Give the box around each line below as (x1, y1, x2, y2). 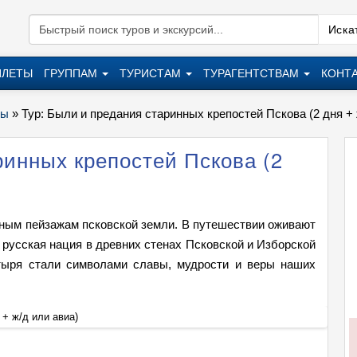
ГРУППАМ (44, 67, 100, 80)
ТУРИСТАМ (120, 67, 184, 80)
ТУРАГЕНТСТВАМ (203, 67, 302, 80)
